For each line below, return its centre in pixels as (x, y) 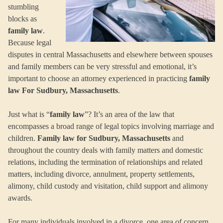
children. (23, 138)
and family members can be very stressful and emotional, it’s (102, 66)
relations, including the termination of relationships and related (105, 162)
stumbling (23, 6)
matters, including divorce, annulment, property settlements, (101, 174)
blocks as (22, 18)
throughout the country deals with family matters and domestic (106, 150)
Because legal (30, 42)
